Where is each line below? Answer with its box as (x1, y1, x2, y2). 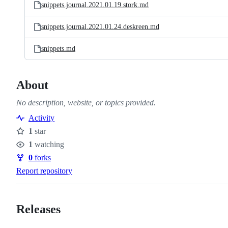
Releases (16, 202, 61, 216)
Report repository (16, 166, 72, 175)
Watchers (16, 145, 55, 156)
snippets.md (41, 45, 75, 52)
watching (33, 139, 64, 149)
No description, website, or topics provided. (16, 98, 156, 107)
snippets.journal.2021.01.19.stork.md (41, 1, 149, 9)
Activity (28, 113, 54, 122)
